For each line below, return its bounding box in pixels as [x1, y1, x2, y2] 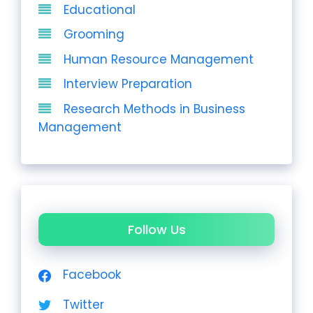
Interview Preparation [64, 75, 192, 93]
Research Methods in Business [64, 100, 245, 117]
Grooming [64, 26, 124, 43]
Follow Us [127, 220, 186, 238]
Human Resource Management [64, 50, 254, 68]
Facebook [63, 266, 121, 284]
